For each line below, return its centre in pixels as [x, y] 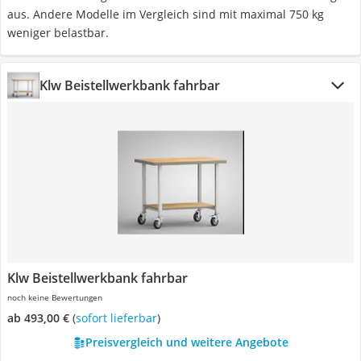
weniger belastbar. [58, 33]
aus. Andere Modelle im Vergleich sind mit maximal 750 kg [166, 14]
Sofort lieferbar [119, 318]
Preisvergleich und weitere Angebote [187, 342]
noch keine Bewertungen [55, 297]
